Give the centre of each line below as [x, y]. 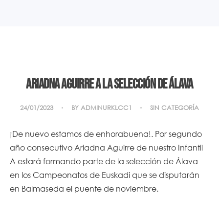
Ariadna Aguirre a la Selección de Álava [109, 84]
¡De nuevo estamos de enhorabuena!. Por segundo [106, 133]
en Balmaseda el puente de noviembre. [84, 188]
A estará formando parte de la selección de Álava [104, 161]
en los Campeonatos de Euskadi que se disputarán [105, 175]
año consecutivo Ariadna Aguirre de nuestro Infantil [106, 147]
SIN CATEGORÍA [175, 108]
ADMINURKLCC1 [106, 108]
